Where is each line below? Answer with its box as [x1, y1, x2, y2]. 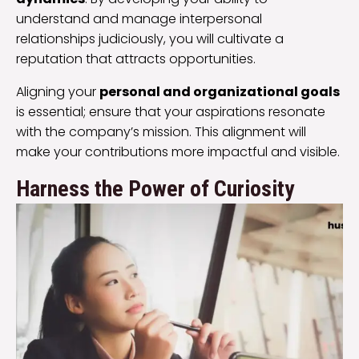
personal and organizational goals [99, 82, 340, 101]
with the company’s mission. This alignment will [16, 122, 306, 141]
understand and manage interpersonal [16, 9, 262, 28]
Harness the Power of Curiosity [16, 175, 294, 202]
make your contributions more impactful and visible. [16, 142, 340, 161]
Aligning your [16, 82, 99, 101]
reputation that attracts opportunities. [16, 49, 256, 68]
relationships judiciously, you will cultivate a [16, 29, 284, 48]
